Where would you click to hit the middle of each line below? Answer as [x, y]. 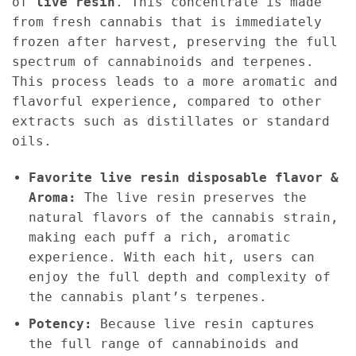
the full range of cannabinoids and [163, 344]
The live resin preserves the [191, 197]
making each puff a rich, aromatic [159, 237]
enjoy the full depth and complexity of [179, 277]
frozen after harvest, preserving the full [175, 41]
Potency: [60, 324]
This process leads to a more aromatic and [175, 81]
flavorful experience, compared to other [167, 101]
